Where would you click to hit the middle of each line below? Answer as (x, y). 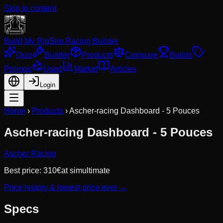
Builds (181, 55)
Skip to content (30, 8)
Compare (141, 55)
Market (86, 69)
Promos (18, 69)
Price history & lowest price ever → (65, 187)
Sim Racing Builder (84, 41)
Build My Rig (27, 41)
